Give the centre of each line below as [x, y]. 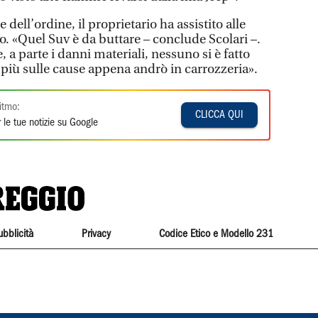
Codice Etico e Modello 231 [216, 234]
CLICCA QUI [220, 115]
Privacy [96, 234]
